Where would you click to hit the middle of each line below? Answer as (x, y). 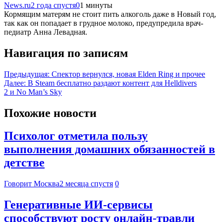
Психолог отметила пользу (76, 136)
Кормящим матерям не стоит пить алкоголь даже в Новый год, (110, 14)
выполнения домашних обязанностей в (110, 149)
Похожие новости (50, 113)
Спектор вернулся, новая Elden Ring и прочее (128, 74)
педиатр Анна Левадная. (46, 32)
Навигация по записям (66, 53)
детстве (24, 163)
